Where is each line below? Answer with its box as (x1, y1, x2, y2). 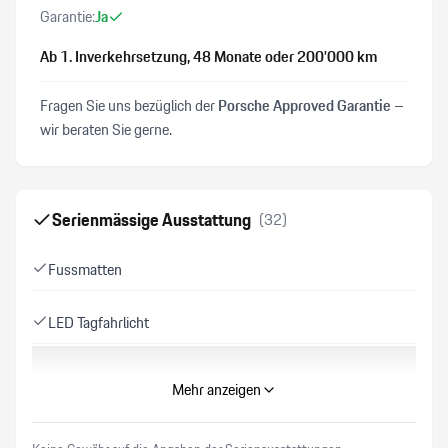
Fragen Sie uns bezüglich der (40, 93, 218, 118)
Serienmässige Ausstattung (52, 205, 251, 234)
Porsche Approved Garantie (218, 93, 391, 118)
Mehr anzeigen (171, 377, 261, 402)
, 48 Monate (187, 44, 262, 69)
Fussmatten (48, 257, 122, 282)
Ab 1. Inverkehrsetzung (40, 44, 187, 69)
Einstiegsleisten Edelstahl (48, 416, 203, 441)
